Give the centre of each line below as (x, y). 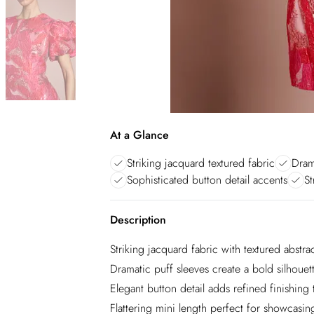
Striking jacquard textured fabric (201, 163)
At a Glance (139, 135)
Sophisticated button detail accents (207, 180)
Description (138, 220)
